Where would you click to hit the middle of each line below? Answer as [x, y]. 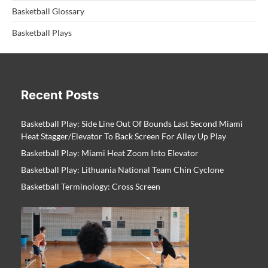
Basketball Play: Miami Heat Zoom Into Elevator [110, 153]
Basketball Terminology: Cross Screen [91, 186]
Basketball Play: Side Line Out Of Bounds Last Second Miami [132, 123]
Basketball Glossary [48, 11]
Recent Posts [60, 95]
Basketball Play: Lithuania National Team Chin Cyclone [122, 169]
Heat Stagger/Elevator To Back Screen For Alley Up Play [124, 136]
